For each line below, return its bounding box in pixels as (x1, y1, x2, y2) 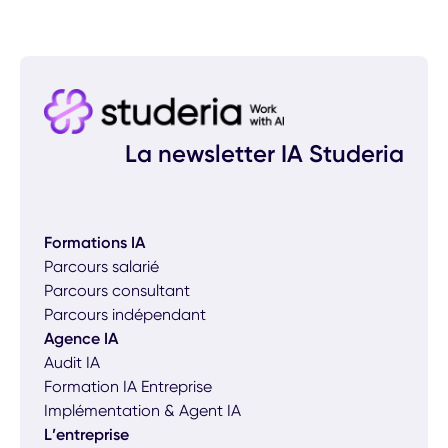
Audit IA (44, 352, 100, 372)
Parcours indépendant (44, 304, 206, 324)
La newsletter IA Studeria (125, 138, 404, 168)
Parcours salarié (44, 256, 159, 276)
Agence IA (44, 328, 118, 348)
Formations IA (44, 232, 145, 252)
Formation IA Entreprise (44, 376, 212, 396)
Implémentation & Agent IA (44, 400, 241, 420)
